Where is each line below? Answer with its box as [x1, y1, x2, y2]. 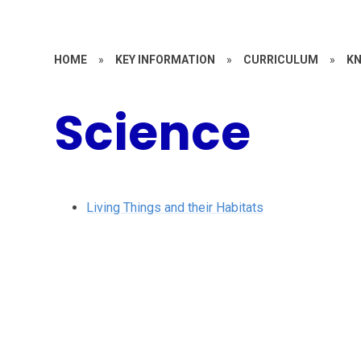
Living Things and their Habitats [86, 200, 264, 215]
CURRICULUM [243, 53, 319, 66]
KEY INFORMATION [115, 53, 216, 66]
